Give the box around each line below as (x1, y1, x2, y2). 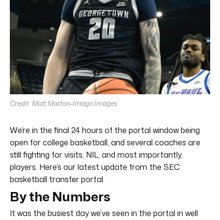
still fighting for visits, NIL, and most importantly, (10, 149, 183, 160)
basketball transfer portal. (10, 173, 105, 185)
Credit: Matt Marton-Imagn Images (10, 98, 117, 108)
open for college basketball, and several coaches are (10, 137, 200, 148)
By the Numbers (10, 187, 110, 205)
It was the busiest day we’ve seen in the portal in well (10, 207, 198, 219)
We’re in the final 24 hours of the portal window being (10, 124, 200, 136)
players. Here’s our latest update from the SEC (10, 161, 180, 172)
